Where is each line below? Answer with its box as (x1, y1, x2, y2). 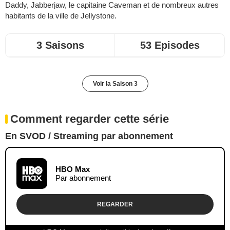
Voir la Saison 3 (92, 80, 138, 87)
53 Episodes (140, 39, 200, 51)
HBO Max (55, 164, 90, 174)
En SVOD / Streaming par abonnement (5, 130, 173, 141)
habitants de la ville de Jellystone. (5, 11, 117, 20)
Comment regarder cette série (10, 112, 169, 125)
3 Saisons (36, 39, 84, 51)
